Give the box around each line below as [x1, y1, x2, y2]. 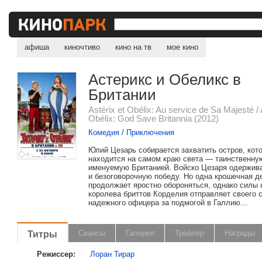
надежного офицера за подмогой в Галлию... [88, 198, 248, 207]
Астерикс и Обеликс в [88, 71, 242, 88]
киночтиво [64, 43, 101, 51]
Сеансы [78, 229, 106, 237]
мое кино [167, 43, 199, 51]
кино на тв [115, 43, 152, 51]
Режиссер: [37, 250, 76, 258]
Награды [225, 229, 256, 237]
